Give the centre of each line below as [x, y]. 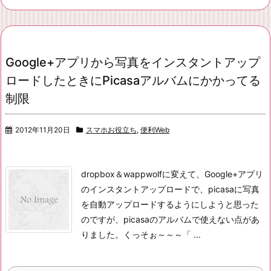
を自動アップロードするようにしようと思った [170, 204]
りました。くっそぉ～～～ [132, 234]
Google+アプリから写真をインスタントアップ [133, 62]
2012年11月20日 [43, 130]
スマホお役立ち [111, 130]
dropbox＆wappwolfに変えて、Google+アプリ [172, 174]
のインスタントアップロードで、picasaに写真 [170, 189]
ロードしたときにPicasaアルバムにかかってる [133, 80]
